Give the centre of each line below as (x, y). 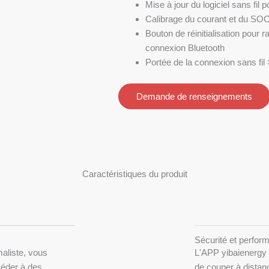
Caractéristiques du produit (134, 174)
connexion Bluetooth (185, 48)
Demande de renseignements (194, 96)
